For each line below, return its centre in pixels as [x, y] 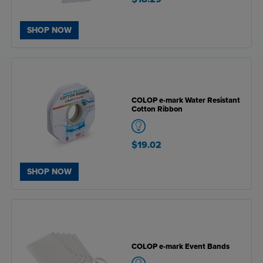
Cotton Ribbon [157, 109]
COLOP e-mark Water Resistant [186, 100]
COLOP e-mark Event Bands [181, 246]
